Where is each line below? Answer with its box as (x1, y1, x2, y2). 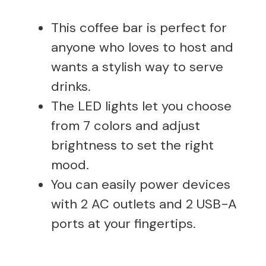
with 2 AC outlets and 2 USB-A (51, 195, 237, 213)
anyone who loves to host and (51, 38, 233, 56)
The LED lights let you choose (51, 97, 232, 115)
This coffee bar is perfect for (51, 18, 227, 36)
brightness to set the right (51, 136, 214, 154)
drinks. (51, 77, 91, 95)
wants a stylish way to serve (51, 58, 223, 75)
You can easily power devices (51, 175, 230, 193)
